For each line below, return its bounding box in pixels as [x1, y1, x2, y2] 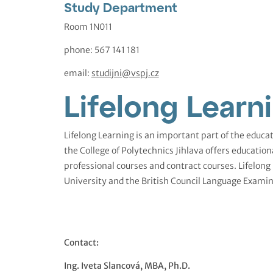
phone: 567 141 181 [63, 44, 140, 55]
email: [63, 67, 91, 79]
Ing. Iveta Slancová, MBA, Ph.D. [63, 260, 190, 271]
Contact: [63, 237, 99, 249]
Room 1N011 [63, 21, 112, 33]
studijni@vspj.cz [91, 67, 159, 79]
